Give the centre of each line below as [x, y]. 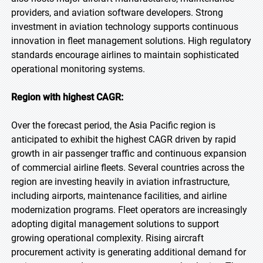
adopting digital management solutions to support [115, 224]
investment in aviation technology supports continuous [125, 27]
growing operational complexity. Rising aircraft [107, 238]
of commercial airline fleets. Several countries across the [128, 168]
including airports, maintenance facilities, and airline [119, 196]
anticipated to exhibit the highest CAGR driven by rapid [124, 139]
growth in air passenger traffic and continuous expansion [129, 154]
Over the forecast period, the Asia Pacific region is [113, 125]
